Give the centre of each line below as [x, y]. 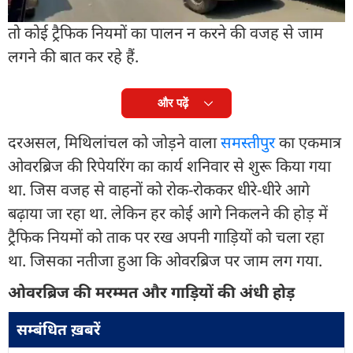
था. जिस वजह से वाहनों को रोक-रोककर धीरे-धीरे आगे [159, 189]
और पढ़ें [173, 102]
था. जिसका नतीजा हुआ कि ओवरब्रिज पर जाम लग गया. [165, 260]
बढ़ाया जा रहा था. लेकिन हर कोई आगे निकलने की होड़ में [168, 213]
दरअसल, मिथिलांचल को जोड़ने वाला [114, 142]
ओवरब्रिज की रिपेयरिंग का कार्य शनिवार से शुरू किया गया [169, 165]
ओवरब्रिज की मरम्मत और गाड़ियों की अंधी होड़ [151, 292]
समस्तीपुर [248, 142]
